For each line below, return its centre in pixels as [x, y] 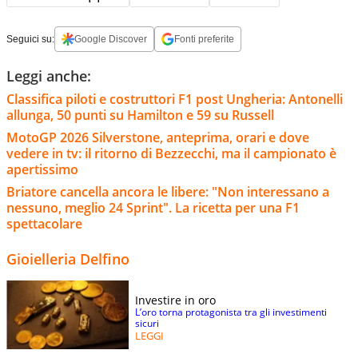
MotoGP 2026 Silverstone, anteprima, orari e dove [158, 138]
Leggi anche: [49, 76]
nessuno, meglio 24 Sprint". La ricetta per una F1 [153, 208]
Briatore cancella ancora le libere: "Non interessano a [168, 192]
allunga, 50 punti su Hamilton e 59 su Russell [140, 115]
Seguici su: [30, 40]
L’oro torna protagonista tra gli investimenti [231, 312]
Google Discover [111, 40]
